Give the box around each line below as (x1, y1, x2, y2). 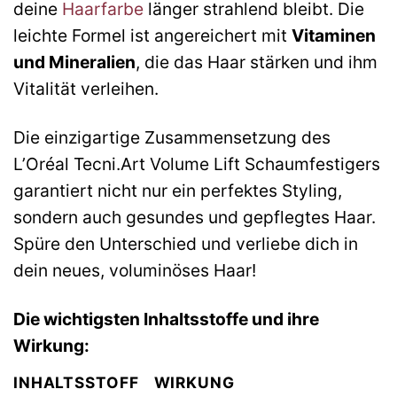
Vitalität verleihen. (13, 78, 159, 100)
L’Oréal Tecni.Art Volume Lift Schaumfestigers (13, 153, 380, 175)
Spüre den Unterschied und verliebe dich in (13, 233, 358, 255)
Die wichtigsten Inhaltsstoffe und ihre (13, 308, 319, 331)
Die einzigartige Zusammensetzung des (13, 127, 331, 149)
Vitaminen (292, 25, 376, 47)
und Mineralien (13, 51, 136, 74)
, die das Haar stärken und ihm (136, 51, 378, 74)
